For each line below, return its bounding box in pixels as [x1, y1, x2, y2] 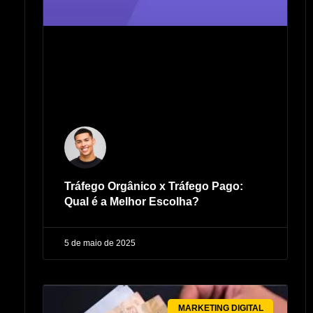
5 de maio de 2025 [64, 238, 136, 249]
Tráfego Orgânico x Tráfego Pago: [64, 180, 243, 193]
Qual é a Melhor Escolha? [64, 196, 199, 208]
